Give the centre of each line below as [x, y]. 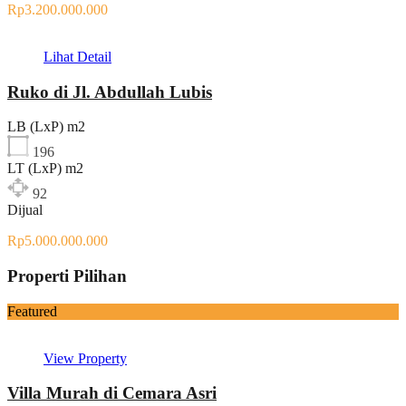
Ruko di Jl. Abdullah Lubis [110, 92]
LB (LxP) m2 [46, 127]
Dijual [25, 210]
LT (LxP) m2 [45, 169]
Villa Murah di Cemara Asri [112, 393]
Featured [32, 311]
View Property [85, 358]
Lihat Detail [77, 56]
